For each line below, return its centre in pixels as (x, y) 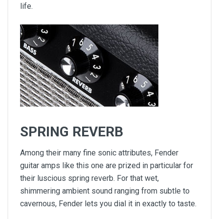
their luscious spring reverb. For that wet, (89, 178)
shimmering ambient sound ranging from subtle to (105, 191)
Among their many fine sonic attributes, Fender (99, 153)
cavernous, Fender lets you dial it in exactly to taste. (108, 204)
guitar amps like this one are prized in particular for (107, 166)
